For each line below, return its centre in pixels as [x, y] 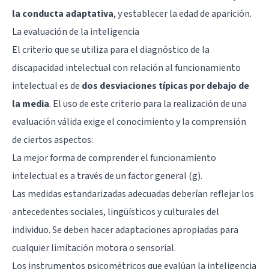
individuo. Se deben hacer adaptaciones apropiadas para [125, 230]
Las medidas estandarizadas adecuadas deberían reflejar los [133, 194]
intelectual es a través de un [70, 176]
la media [31, 104]
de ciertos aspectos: [53, 140]
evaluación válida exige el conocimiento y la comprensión [129, 122]
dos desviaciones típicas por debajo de [165, 86]
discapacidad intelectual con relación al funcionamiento [126, 68]
